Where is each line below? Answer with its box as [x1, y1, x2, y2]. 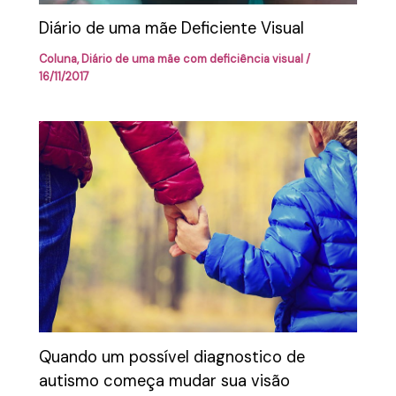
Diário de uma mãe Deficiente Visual [39, 18, 305, 40]
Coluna [39, 51, 78, 67]
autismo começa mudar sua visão [39, 369, 291, 392]
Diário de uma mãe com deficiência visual [81, 51, 304, 67]
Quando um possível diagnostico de [39, 346, 306, 368]
